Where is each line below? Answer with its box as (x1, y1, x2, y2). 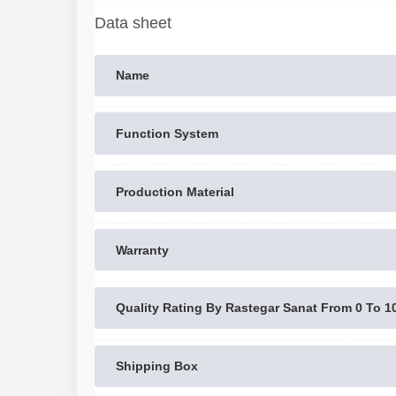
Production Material (116, 184, 234, 199)
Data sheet (95, 13, 171, 32)
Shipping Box (116, 359, 198, 374)
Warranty (116, 242, 169, 257)
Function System (116, 126, 218, 141)
